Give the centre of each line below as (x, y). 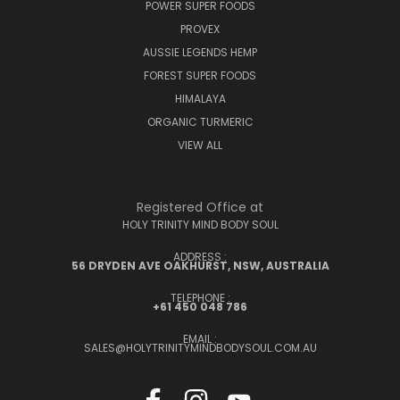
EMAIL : (200, 339)
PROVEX (200, 29)
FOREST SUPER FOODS (200, 75)
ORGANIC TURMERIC (200, 122)
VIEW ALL (200, 145)
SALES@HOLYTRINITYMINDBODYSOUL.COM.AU (200, 348)
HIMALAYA (200, 99)
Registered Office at (200, 207)
